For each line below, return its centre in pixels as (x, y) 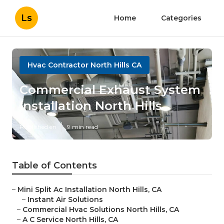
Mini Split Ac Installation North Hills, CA (89, 190)
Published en (38, 127)
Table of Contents (54, 166)
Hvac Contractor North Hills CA (84, 65)
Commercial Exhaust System (110, 90)
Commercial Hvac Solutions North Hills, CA (101, 210)
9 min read (82, 127)
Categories (181, 18)
